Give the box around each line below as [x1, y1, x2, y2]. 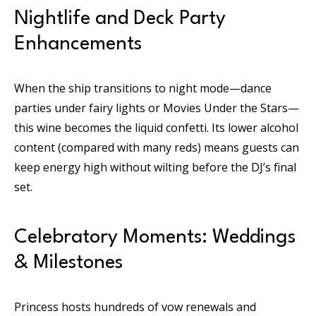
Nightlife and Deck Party [14, 8, 226, 29]
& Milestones [14, 253, 123, 273]
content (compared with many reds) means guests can [14, 139, 299, 155]
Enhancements [14, 34, 142, 54]
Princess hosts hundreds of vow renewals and [14, 298, 256, 315]
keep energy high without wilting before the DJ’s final [14, 159, 296, 175]
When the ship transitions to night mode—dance [14, 80, 272, 96]
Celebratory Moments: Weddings [14, 227, 296, 248]
